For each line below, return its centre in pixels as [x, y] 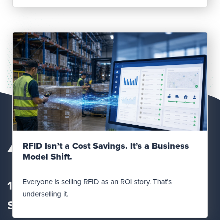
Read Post [106, 130]
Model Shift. [47, 156]
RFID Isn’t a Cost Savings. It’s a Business [106, 146]
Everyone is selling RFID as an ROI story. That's [97, 181]
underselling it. [45, 194]
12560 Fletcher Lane [62, 186]
